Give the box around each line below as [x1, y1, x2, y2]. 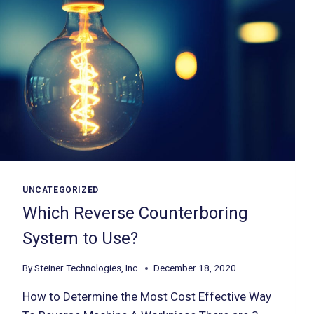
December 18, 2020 [153, 262, 237, 274]
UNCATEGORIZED [22, 184, 99, 195]
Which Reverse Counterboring [22, 203, 248, 224]
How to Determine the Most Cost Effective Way [22, 289, 271, 304]
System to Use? [22, 228, 138, 249]
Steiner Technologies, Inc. [34, 262, 140, 274]
